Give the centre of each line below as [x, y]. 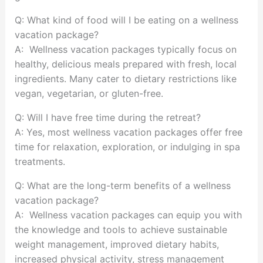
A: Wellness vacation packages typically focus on [125, 50]
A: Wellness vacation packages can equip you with [128, 215]
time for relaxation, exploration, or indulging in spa [127, 147]
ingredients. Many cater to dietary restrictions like [125, 79]
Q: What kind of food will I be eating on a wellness [126, 20]
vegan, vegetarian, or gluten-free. [89, 94]
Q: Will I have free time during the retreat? [107, 118]
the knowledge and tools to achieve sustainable [121, 230]
